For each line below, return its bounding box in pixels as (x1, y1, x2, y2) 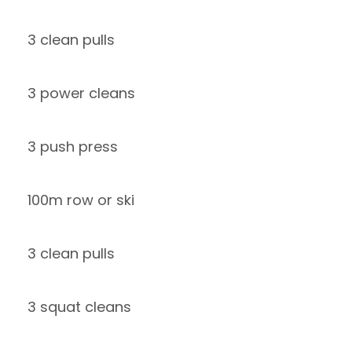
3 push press (27, 137, 118, 156)
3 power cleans (27, 83, 135, 103)
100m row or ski (27, 190, 134, 210)
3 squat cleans (27, 297, 131, 317)
